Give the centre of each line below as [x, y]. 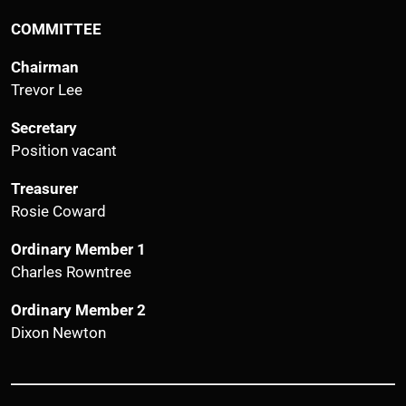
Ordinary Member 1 [78, 249]
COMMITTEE [56, 29]
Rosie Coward [58, 211]
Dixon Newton [58, 332]
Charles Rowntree [71, 271]
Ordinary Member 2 [78, 309]
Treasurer [44, 188]
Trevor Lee [47, 89]
